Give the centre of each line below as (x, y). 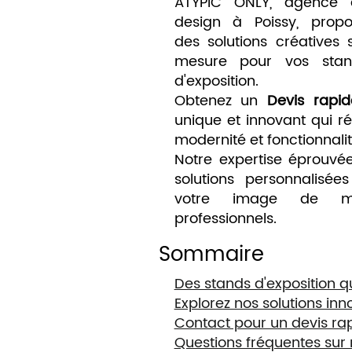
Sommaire (211, 255)
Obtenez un (220, 101)
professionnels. (225, 219)
